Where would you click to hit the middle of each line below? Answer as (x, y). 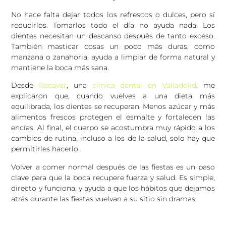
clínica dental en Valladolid (144, 86)
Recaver (53, 86)
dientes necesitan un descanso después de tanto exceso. (113, 36)
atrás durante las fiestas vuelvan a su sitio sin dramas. (104, 199)
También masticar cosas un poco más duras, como (113, 47)
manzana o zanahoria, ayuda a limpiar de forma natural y (113, 57)
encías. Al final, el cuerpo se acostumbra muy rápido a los (113, 128)
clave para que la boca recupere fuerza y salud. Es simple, (113, 177)
